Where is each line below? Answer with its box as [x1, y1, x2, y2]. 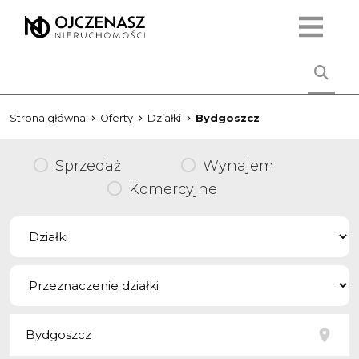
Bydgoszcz [196, 112, 260, 124]
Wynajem [203, 157, 274, 175]
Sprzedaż [55, 157, 121, 175]
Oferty [100, 112, 133, 124]
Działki [147, 112, 181, 124]
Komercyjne [129, 180, 217, 198]
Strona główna [10, 112, 86, 124]
